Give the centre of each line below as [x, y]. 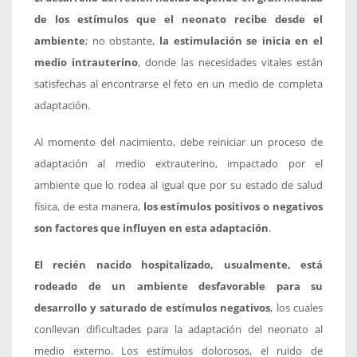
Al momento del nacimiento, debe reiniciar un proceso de [178, 143]
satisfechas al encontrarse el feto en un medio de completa [178, 84]
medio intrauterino [86, 63]
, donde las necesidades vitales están [230, 63]
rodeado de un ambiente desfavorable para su [178, 287]
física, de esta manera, [87, 207]
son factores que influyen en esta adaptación [151, 229]
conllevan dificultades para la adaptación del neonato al [178, 330]
